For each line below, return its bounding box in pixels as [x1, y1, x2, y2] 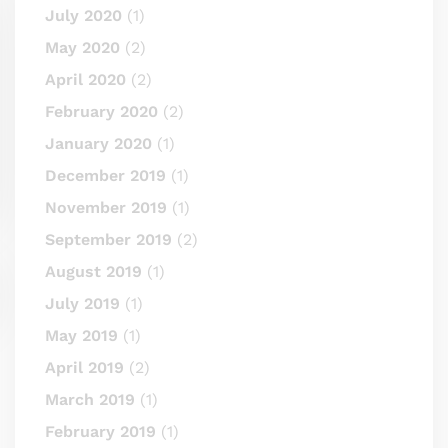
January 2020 [45, 133, 152, 153]
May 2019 [45, 325, 118, 345]
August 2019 [45, 261, 142, 281]
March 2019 [45, 389, 135, 409]
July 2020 [45, 5, 122, 25]
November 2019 [45, 197, 167, 217]
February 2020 [45, 101, 158, 121]
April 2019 [45, 357, 124, 377]
